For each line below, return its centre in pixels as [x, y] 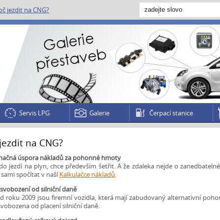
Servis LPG [34, 113]
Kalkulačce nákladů [87, 175]
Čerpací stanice [171, 113]
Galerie [99, 113]
